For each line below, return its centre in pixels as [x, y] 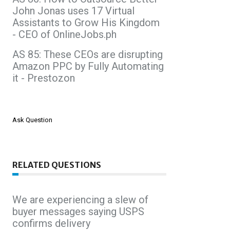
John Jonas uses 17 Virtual [73, 11]
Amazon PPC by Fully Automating [88, 66]
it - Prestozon [44, 78]
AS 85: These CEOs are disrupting [88, 54]
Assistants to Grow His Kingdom [86, 22]
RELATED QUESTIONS [57, 165]
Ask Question [32, 120]
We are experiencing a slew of [80, 199]
